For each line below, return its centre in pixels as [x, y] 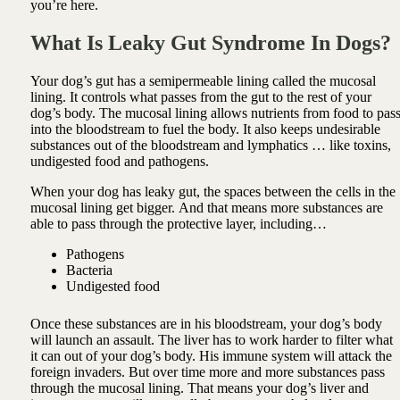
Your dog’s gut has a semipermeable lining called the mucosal [203, 80]
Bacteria [91, 270]
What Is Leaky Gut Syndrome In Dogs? [213, 42]
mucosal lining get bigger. [104, 207]
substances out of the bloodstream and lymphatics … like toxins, [210, 145]
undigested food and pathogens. [121, 161]
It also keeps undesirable [311, 129]
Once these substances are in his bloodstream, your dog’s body [206, 323]
